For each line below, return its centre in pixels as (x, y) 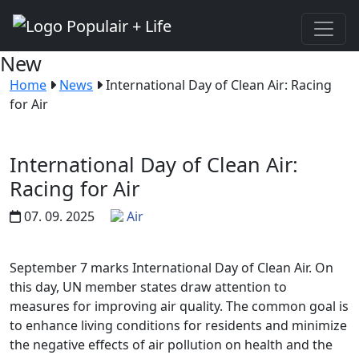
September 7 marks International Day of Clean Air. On (171, 267)
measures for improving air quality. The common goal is (179, 306)
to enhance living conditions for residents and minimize (178, 325)
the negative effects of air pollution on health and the (171, 344)
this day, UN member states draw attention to (148, 286)
